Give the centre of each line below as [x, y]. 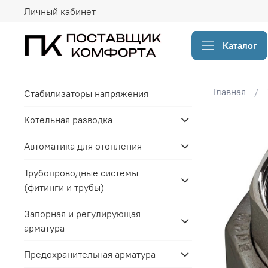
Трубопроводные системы [81, 173]
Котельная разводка [68, 120]
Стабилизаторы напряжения [86, 94]
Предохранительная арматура [90, 254]
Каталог [240, 45]
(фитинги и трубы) [64, 187]
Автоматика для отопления [83, 146]
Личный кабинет [60, 11]
